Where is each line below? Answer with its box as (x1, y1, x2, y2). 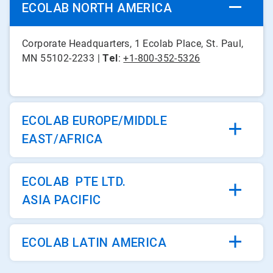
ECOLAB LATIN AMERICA (22, 235, 166, 250)
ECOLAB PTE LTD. (22, 174, 126, 189)
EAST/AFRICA (22, 132, 103, 146)
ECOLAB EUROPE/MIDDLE (22, 113, 167, 128)
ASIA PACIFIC (22, 193, 101, 207)
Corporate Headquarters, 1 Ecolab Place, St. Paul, (22, 38, 244, 49)
